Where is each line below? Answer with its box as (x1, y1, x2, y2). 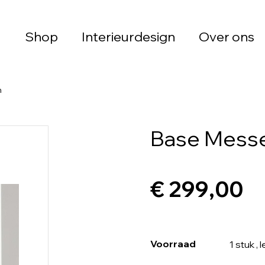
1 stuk (230, 238, 254, 250)
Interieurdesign (82, 28, 175, 45)
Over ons (199, 28, 254, 45)
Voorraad (150, 238, 196, 250)
